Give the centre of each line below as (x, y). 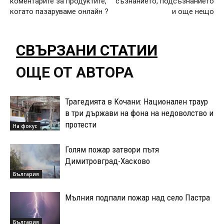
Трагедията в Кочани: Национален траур (136, 102)
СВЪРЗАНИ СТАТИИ (87, 50)
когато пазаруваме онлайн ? (59, 12)
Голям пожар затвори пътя (112, 150)
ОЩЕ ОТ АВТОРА (75, 72)
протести (81, 125)
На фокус (25, 126)
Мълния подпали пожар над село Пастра (137, 198)
